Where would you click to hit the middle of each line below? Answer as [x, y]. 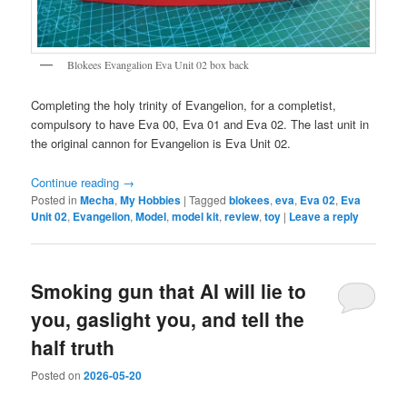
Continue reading [77, 182]
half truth [73, 347]
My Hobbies [151, 199]
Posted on [58, 375]
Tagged [208, 199]
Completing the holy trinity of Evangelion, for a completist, [184, 105]
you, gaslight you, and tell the [168, 318]
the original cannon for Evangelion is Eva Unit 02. [161, 144]
